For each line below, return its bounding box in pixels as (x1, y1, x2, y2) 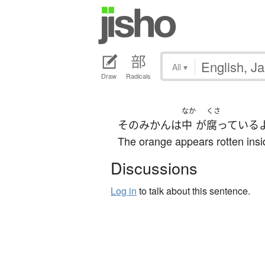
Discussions (111, 156, 198, 180)
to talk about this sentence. (137, 184, 250, 198)
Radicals (126, 71, 151, 81)
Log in (111, 184, 137, 198)
